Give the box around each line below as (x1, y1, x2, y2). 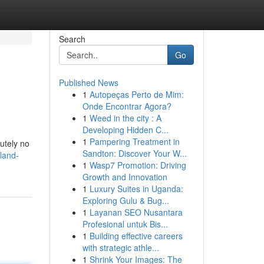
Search (58, 33, 85, 45)
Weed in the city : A (89, 112, 161, 124)
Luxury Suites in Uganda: (89, 183, 183, 194)
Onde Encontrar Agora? (82, 100, 171, 112)
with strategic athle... (82, 242, 159, 253)
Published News (58, 77, 118, 88)
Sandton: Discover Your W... (82, 147, 187, 159)
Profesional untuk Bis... (82, 218, 168, 230)
